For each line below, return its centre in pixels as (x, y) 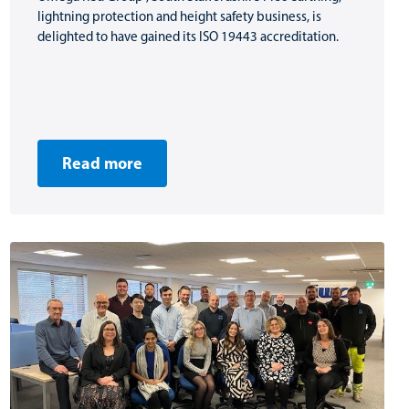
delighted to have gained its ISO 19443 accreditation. (188, 37)
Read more (102, 163)
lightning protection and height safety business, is (179, 16)
